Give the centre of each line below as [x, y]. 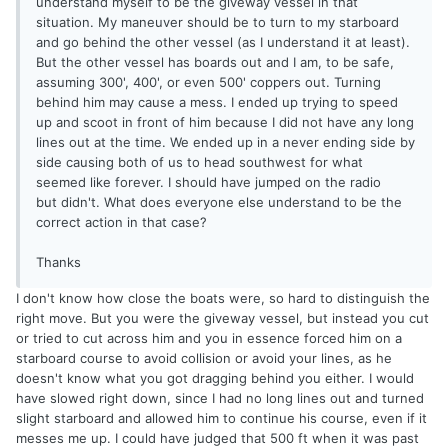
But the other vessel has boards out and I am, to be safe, [215, 62]
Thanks [58, 262]
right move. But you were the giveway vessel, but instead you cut [222, 318]
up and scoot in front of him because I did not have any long [225, 122]
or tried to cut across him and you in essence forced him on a [209, 338]
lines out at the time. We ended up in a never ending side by [225, 142]
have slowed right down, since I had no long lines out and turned [220, 398]
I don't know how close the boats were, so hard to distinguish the [223, 298]
